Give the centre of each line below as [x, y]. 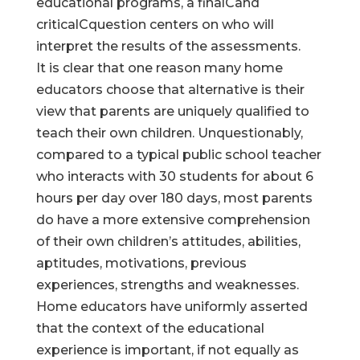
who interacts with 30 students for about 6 [174, 176]
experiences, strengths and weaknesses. [167, 285]
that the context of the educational [150, 328]
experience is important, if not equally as [167, 350]
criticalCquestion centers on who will [155, 25]
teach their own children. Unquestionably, [169, 133]
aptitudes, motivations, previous [141, 263]
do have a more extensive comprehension [173, 220]
